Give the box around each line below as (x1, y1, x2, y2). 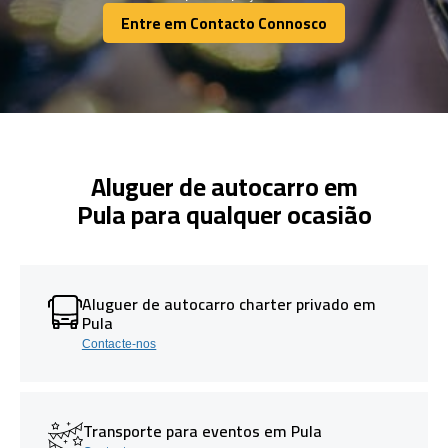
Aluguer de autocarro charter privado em (81, 288, 376, 319)
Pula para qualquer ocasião (76, 190, 372, 238)
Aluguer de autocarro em (90, 162, 358, 210)
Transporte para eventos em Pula (83, 415, 322, 446)
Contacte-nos (81, 336, 157, 351)
